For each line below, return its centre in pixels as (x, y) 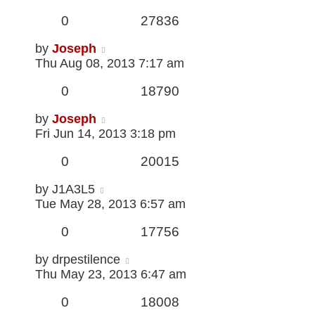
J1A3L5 (73, 189)
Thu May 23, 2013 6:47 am (111, 275)
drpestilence (86, 260)
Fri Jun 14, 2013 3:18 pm (105, 134)
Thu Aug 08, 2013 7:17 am (110, 64)
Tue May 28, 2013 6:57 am (110, 204)
